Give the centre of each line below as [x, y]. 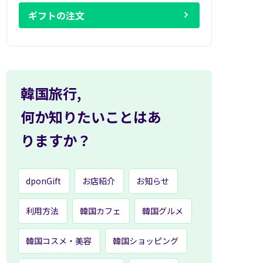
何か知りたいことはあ [91, 117]
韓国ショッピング [146, 241]
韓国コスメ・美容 [59, 241]
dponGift [43, 181]
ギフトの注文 [56, 15]
